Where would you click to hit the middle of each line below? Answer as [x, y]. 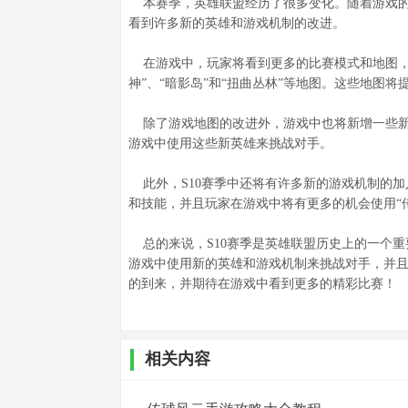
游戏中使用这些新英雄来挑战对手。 [230, 143]
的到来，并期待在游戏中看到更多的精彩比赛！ [262, 284]
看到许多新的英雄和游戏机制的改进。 [237, 23]
